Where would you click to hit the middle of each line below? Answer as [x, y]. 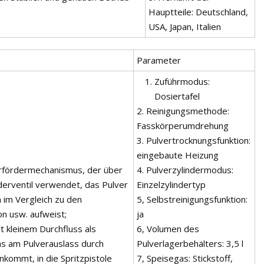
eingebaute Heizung [178, 155]
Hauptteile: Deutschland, [198, 11]
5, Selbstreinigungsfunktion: [192, 199]
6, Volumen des [168, 228]
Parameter [159, 60]
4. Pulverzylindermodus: [185, 169]
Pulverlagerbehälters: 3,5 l [190, 243]
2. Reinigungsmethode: [183, 110]
